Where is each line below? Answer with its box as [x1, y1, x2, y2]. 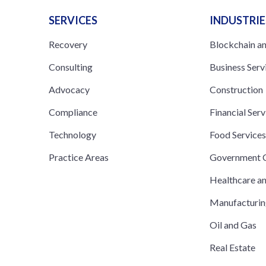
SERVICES [49, 13, 97, 27]
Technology [49, 128, 96, 140]
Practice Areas [49, 151, 109, 163]
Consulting [49, 61, 93, 72]
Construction [210, 83, 264, 95]
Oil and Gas [210, 218, 257, 230]
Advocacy [49, 83, 90, 95]
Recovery [49, 38, 87, 50]
